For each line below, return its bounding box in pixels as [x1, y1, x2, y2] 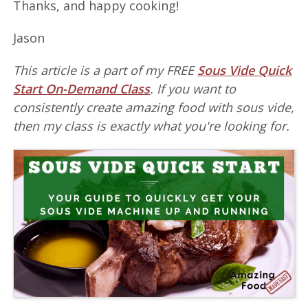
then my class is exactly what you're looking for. [13, 118, 290, 135]
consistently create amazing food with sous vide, [13, 99, 295, 116]
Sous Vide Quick [197, 62, 292, 79]
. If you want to [150, 80, 236, 98]
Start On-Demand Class [13, 80, 151, 98]
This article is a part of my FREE [13, 62, 198, 79]
